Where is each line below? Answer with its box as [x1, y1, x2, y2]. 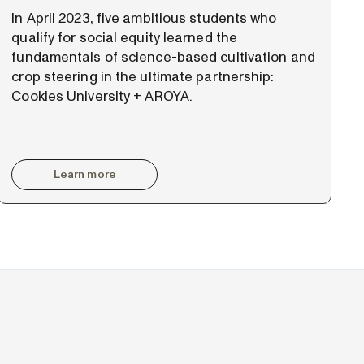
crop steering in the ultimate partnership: [11, 67, 275, 86]
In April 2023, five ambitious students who [11, 8, 277, 28]
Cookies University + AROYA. [11, 86, 193, 106]
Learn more [53, 167, 116, 182]
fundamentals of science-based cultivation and [11, 47, 315, 67]
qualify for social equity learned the [11, 28, 238, 47]
